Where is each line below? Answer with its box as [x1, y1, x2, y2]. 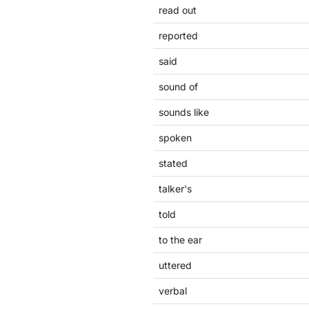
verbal [159, 285, 187, 297]
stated [159, 157, 188, 169]
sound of [159, 81, 198, 92]
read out [159, 4, 197, 16]
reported [159, 30, 198, 41]
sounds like [159, 106, 209, 118]
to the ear [159, 234, 202, 246]
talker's [159, 183, 192, 195]
